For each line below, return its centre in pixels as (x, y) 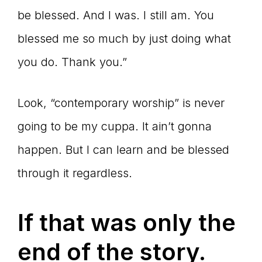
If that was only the (127, 223)
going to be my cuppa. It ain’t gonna (115, 127)
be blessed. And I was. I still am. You (116, 15)
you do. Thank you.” (72, 62)
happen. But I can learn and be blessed (123, 150)
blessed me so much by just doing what (124, 39)
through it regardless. (75, 173)
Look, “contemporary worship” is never (121, 103)
